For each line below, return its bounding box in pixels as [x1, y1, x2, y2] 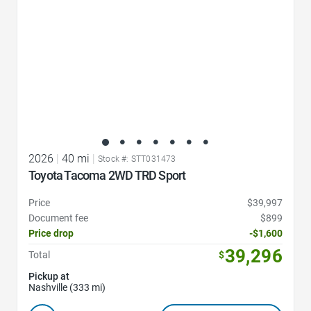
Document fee [28, 212, 88, 224]
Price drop [28, 227, 74, 239]
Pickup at [28, 270, 69, 282]
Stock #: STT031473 [98, 153, 176, 164]
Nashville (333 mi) [28, 281, 106, 293]
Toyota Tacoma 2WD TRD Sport [28, 167, 187, 183]
